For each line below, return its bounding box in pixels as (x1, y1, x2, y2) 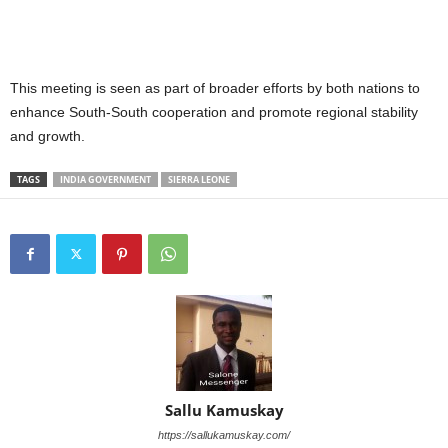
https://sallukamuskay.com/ (158, 428, 290, 441)
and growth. (10, 127, 85, 144)
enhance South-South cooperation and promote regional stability (10, 103, 418, 120)
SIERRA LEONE (168, 172, 230, 186)
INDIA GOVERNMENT (60, 172, 151, 186)
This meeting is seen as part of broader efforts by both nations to (10, 79, 420, 96)
